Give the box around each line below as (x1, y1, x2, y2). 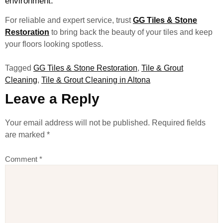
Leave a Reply (5, 91, 100, 107)
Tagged (5, 63, 33, 72)
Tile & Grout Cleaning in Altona (41, 75, 150, 84)
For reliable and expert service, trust (5, 15, 133, 24)
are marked (5, 130, 47, 139)
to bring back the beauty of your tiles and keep (49, 27, 213, 36)
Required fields (152, 118, 206, 127)
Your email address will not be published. (5, 118, 150, 127)
